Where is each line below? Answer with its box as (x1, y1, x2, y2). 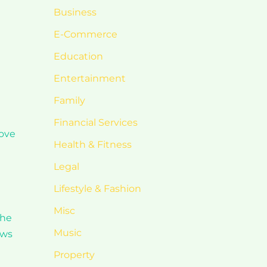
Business (53, 7, 97, 18)
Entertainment (53, 73, 126, 84)
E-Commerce (53, 29, 117, 40)
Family (53, 95, 85, 106)
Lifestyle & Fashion (53, 183, 141, 194)
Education (53, 51, 103, 62)
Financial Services (53, 117, 138, 128)
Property (53, 249, 95, 260)
